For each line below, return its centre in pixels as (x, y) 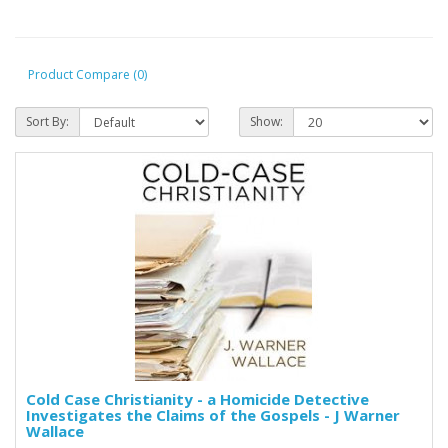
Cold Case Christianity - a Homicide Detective (197, 398)
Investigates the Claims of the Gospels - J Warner (213, 414)
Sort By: (47, 121)
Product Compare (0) (87, 75)
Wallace (55, 430)
